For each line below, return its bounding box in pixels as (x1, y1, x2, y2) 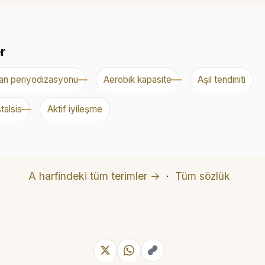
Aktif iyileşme (47, 104, 103, 115)
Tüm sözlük (174, 169, 230, 182)
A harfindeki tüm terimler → (28, 169, 160, 182)
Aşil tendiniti (197, 74, 245, 86)
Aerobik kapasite (104, 74, 172, 86)
